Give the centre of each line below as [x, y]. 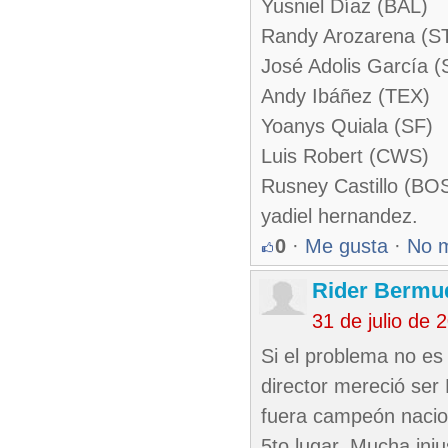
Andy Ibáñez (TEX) [345, 96]
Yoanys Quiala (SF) [347, 126]
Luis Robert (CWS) [345, 156]
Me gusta [346, 246]
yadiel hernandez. [339, 216]
